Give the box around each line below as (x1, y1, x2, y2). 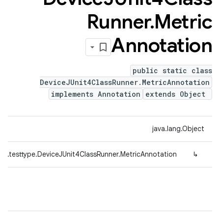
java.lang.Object (152, 124, 204, 133)
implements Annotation (51, 89, 140, 99)
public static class (133, 66, 212, 75)
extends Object (145, 89, 210, 99)
